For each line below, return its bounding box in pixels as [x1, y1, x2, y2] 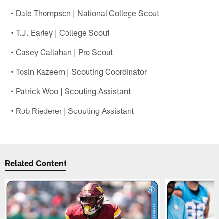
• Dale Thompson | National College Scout [11, 7, 160, 18]
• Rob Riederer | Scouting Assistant [11, 105, 134, 115]
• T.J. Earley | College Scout [11, 27, 110, 37]
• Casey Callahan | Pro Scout [11, 46, 113, 57]
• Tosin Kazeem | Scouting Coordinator [11, 66, 147, 76]
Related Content [5, 158, 67, 168]
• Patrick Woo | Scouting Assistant [11, 86, 131, 96]
